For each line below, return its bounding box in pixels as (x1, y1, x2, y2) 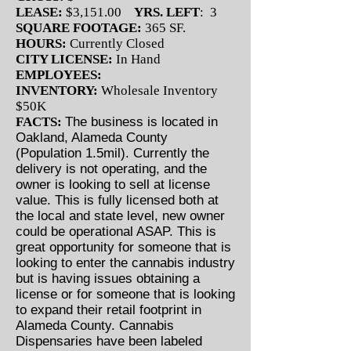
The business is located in (65, 114, 218, 129)
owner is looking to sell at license (16, 177, 210, 192)
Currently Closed (67, 36, 165, 51)
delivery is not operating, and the (16, 161, 207, 176)
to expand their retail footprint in (16, 302, 201, 317)
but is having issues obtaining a (16, 271, 200, 286)
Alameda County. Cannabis (16, 318, 174, 333)
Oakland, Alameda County (16, 130, 168, 145)
